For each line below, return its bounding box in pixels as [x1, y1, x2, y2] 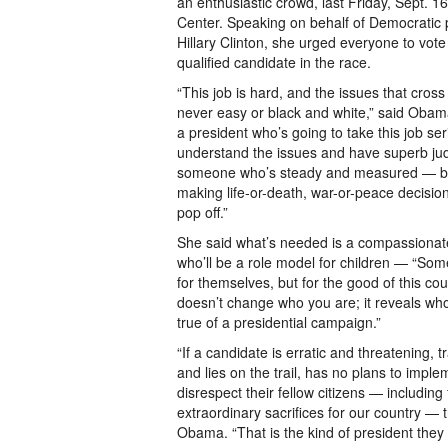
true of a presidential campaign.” [177, 312, 381, 332]
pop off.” [177, 202, 228, 222]
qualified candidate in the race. [177, 52, 371, 72]
